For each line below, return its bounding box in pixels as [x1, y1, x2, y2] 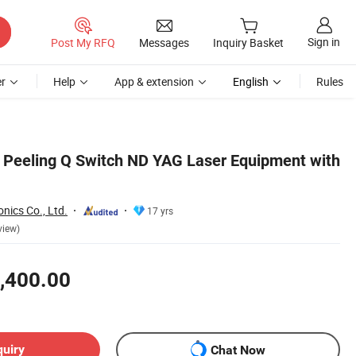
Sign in [308, 34, 340, 50]
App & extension [114, 74, 194, 89]
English [233, 74, 269, 89]
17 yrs [147, 203, 173, 217]
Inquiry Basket [213, 35, 284, 51]
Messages [139, 34, 189, 50]
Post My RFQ [51, 34, 115, 50]
